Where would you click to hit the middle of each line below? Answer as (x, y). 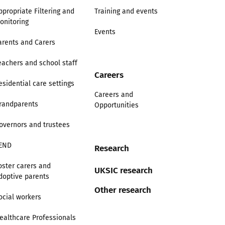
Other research (123, 189)
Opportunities (116, 105)
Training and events (126, 11)
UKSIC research (123, 170)
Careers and (114, 94)
